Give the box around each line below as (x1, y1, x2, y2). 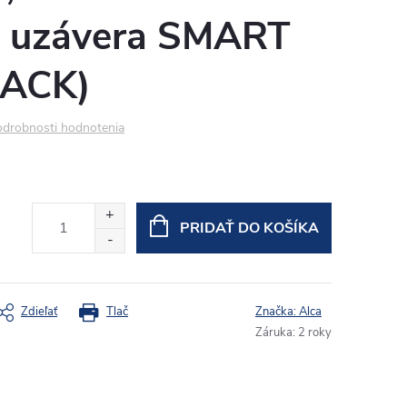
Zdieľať (21, 303, 57, 320)
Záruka (255, 324, 293, 341)
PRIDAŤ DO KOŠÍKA (179, 218, 319, 238)
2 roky (298, 324, 332, 341)
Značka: (255, 303, 299, 320)
